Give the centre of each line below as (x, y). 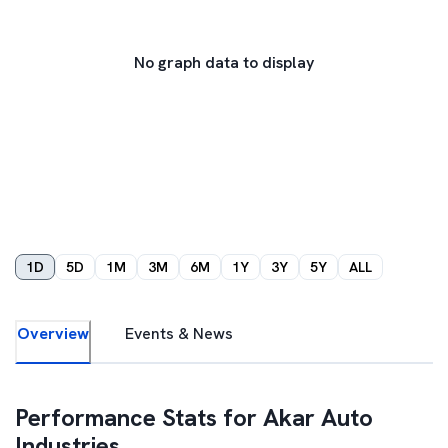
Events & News (179, 333)
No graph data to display (224, 62)
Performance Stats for (139, 417)
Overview (53, 333)
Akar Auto (318, 417)
